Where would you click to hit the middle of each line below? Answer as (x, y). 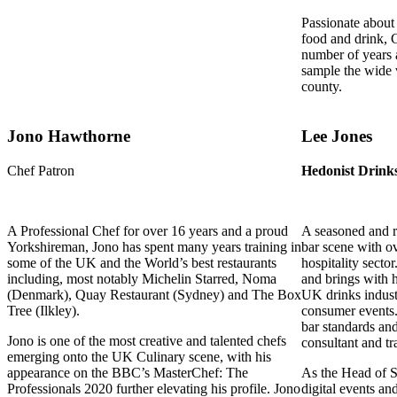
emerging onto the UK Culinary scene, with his (139, 357)
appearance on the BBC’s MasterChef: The (128, 373)
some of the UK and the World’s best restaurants (142, 263)
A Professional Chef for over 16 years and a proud (148, 231)
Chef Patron (41, 171)
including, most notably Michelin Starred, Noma (142, 279)
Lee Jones (337, 136)
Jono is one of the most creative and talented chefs (147, 341)
